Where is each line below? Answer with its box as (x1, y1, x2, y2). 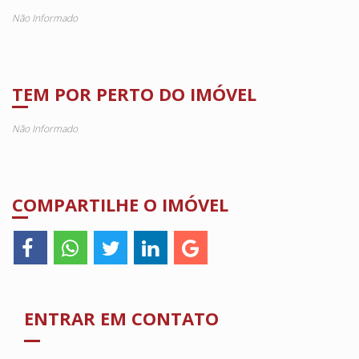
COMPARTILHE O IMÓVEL (12, 192, 228, 217)
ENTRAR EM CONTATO (24, 305, 219, 330)
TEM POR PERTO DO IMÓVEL (12, 81, 256, 106)
